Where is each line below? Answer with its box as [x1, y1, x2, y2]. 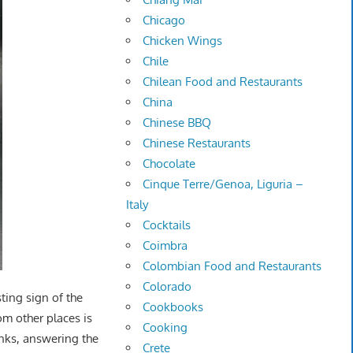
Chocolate [143, 156, 196, 172]
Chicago [143, 13, 186, 28]
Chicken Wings [143, 33, 223, 49]
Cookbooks [143, 299, 204, 315]
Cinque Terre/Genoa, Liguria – [143, 176, 304, 192]
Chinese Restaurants [143, 136, 251, 151]
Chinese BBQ [143, 115, 212, 131]
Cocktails [143, 217, 191, 233]
